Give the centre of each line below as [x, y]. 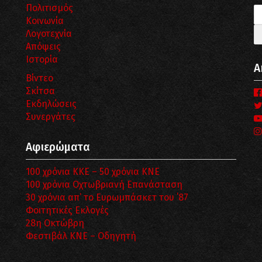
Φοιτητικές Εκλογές [67, 210]
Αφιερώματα [58, 147]
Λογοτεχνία [49, 34]
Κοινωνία [45, 21]
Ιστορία [42, 59]
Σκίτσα [40, 91]
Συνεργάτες [51, 117]
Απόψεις [43, 46]
